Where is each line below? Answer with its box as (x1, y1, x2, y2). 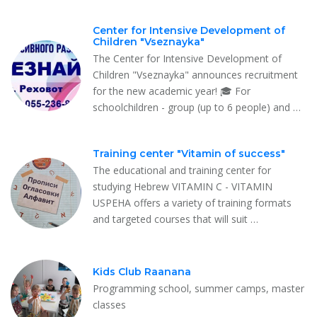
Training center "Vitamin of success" (93, 146, 285, 160)
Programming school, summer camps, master (93, 281, 304, 295)
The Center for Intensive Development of (93, 51, 282, 65)
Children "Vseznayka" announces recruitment (93, 67, 298, 81)
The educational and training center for (93, 163, 271, 177)
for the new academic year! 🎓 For (93, 83, 250, 98)
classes (93, 297, 126, 311)
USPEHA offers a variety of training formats (93, 195, 292, 209)
